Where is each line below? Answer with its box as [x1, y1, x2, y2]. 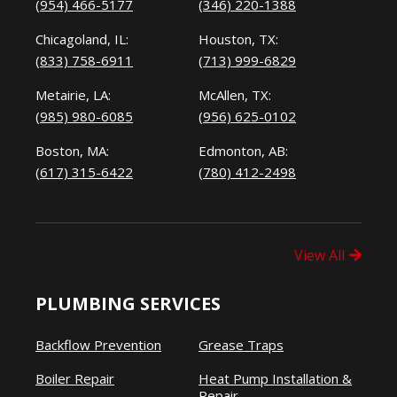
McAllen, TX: [198, 86, 271, 104]
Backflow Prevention [35, 336, 161, 354]
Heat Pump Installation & [198, 370, 352, 387]
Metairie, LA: [35, 86, 111, 104]
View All [294, 245, 345, 265]
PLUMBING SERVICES [35, 292, 221, 315]
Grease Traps [198, 336, 284, 354]
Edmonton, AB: [198, 142, 288, 160]
